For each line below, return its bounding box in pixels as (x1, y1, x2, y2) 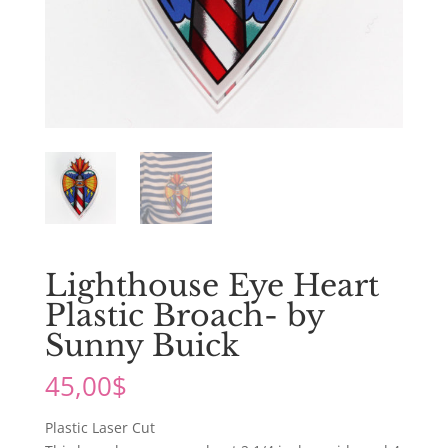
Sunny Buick (44, 326, 239, 364)
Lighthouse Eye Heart (44, 266, 379, 304)
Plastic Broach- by (44, 296, 324, 334)
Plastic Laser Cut (44, 417, 155, 437)
